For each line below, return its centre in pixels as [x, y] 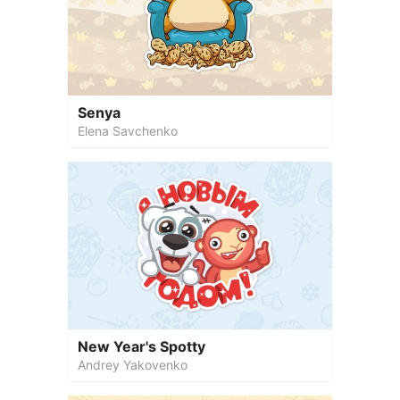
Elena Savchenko [128, 131]
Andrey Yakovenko [133, 365]
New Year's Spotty [142, 346]
